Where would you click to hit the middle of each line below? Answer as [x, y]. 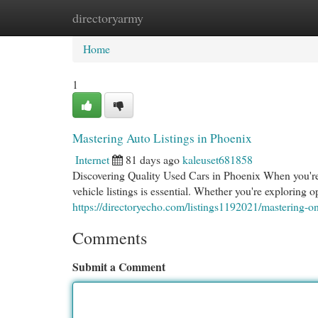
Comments [110, 238]
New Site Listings [181, 17]
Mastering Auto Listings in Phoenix [162, 138]
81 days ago [153, 159]
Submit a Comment [119, 267]
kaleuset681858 [218, 159]
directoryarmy [108, 18]
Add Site [262, 17]
